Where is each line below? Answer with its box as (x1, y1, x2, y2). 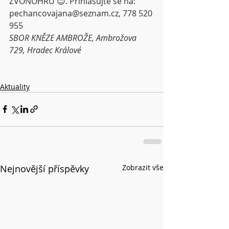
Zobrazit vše (122, 162, 164, 172)
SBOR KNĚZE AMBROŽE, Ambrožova (9, 32, 139, 43)
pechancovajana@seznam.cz (9, 7, 119, 19)
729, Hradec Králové (9, 44, 81, 56)
